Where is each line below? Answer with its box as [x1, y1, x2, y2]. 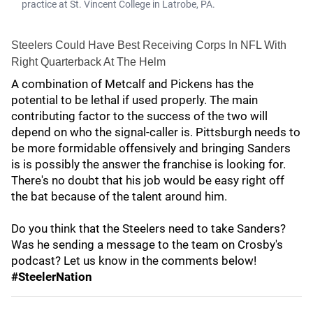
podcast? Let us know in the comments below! [11, 254, 256, 268]
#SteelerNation [11, 270, 92, 284]
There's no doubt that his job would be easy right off [11, 173, 284, 187]
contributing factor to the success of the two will [11, 109, 268, 123]
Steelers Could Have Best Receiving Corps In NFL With [11, 39, 286, 51]
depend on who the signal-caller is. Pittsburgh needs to [11, 125, 300, 139]
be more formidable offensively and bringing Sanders [11, 141, 291, 155]
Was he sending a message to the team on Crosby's [11, 238, 283, 252]
